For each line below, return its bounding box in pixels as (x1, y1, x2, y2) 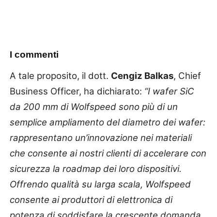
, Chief (173, 70, 201, 81)
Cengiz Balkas (111, 70, 173, 81)
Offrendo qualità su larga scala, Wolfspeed (10, 178, 191, 190)
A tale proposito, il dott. (10, 70, 111, 81)
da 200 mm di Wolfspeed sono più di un (10, 101, 178, 112)
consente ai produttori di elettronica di (10, 194, 172, 205)
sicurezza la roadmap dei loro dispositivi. (10, 163, 182, 174)
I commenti (10, 49, 59, 60)
